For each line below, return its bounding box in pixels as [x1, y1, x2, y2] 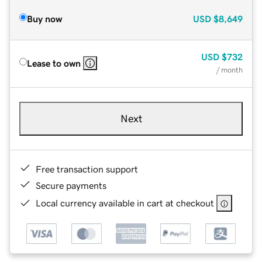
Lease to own [27, 58, 81, 68]
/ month [216, 65, 243, 74]
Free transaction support [36, 164, 138, 174]
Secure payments [36, 180, 106, 190]
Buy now [27, 13, 62, 23]
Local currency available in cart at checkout [36, 198, 214, 208]
